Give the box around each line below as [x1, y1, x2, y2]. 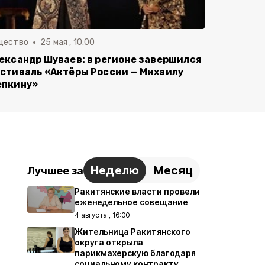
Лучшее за [27, 164, 83, 177]
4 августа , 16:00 [75, 211, 130, 219]
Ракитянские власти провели [75, 186, 200, 196]
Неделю [91, 163, 139, 177]
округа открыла [75, 237, 143, 247]
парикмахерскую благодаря [75, 248, 196, 258]
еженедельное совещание [75, 197, 188, 207]
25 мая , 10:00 [40, 37, 95, 47]
